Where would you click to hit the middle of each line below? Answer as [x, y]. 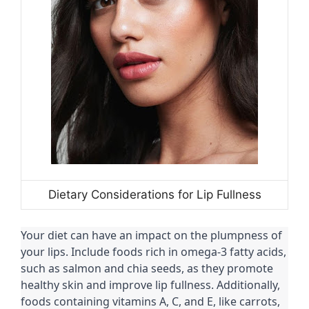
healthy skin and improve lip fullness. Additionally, [150, 285]
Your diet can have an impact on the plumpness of [151, 236]
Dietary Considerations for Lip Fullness [154, 194]
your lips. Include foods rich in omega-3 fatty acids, [153, 252]
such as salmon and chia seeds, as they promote [147, 269]
